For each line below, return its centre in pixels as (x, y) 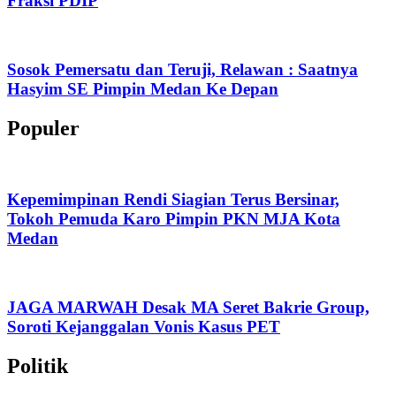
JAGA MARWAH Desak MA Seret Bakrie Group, (188, 307)
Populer (43, 128)
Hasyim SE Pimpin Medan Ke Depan (143, 88)
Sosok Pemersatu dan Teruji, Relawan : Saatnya (183, 69)
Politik (38, 366)
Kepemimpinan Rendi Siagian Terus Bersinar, (173, 200)
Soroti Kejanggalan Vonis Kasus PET (144, 326)
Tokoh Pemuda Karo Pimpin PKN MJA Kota (174, 219)
